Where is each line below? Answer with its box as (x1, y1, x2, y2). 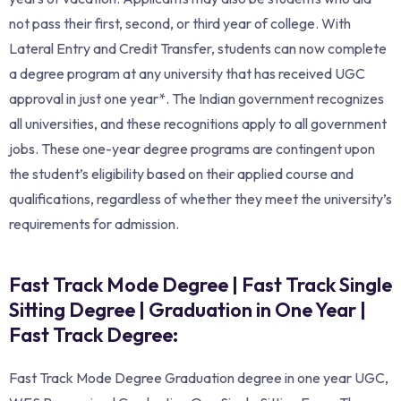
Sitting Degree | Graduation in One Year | (9, 296, 366, 322)
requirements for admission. (9, 214, 179, 233)
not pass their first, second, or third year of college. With (9, 13, 351, 32)
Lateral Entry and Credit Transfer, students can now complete (9, 38, 387, 57)
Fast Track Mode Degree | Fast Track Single (9, 271, 392, 297)
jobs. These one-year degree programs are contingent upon (9, 139, 375, 158)
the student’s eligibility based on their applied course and (9, 164, 354, 183)
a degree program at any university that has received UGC (9, 64, 365, 82)
